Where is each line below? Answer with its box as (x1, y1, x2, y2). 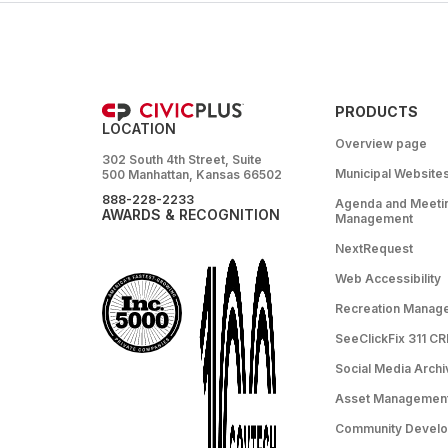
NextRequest (335, 241, 413, 256)
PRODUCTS (335, 103, 418, 120)
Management (335, 211, 413, 226)
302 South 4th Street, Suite (102, 152, 262, 167)
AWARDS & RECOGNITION (102, 206, 280, 223)
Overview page (335, 136, 427, 151)
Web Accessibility (335, 271, 441, 286)
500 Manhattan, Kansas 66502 (102, 167, 282, 182)
